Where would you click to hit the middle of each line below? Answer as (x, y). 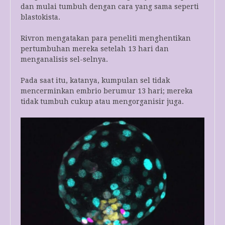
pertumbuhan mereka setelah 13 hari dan (95, 49)
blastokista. (40, 17)
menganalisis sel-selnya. (64, 60)
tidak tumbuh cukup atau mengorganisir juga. (102, 102)
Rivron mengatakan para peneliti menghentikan (106, 38)
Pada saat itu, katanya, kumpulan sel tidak (95, 81)
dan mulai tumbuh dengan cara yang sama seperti (110, 7)
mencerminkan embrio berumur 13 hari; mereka (107, 91)
